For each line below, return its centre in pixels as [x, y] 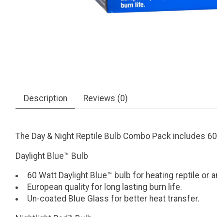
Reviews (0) [105, 99]
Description [45, 99]
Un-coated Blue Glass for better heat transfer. [113, 199]
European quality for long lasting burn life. [104, 187]
